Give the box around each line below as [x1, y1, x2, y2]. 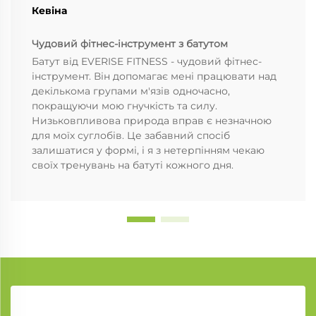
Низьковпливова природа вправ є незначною [32, 114, 272, 127]
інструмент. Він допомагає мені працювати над [32, 69, 276, 83]
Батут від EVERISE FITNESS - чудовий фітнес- [32, 54, 262, 68]
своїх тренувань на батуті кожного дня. [32, 158, 233, 171]
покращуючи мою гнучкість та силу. [32, 99, 217, 112]
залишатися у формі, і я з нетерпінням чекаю [32, 143, 265, 157]
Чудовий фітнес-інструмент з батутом [32, 37, 228, 50]
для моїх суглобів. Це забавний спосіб [32, 128, 230, 142]
